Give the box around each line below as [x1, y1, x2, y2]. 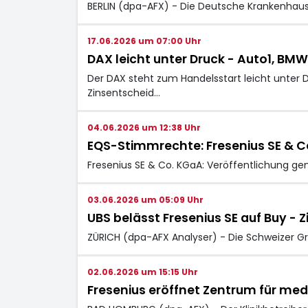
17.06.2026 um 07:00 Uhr [87, 34, 201, 47]
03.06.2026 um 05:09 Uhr [87, 193, 203, 206]
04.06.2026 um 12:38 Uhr [87, 121, 201, 133]
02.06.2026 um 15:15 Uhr [87, 265, 198, 278]
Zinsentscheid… [87, 85, 160, 100]
